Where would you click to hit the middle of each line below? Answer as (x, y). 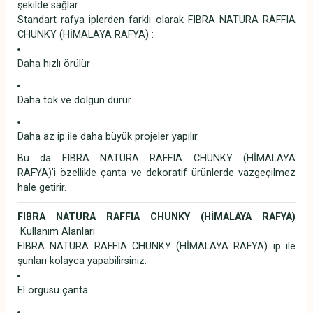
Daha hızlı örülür (54, 64)
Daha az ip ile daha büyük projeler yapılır (108, 137)
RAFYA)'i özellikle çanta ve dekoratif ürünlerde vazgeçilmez (156, 173)
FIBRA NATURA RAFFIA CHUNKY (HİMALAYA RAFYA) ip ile (156, 247)
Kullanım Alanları (56, 232)
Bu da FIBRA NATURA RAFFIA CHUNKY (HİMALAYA (156, 159)
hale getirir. (42, 188)
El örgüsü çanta (53, 291)
